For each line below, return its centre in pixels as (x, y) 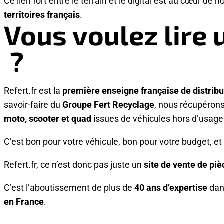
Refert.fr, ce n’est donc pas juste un (74, 164)
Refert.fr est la (33, 91)
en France (24, 201)
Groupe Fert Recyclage (108, 105)
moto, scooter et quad (48, 119)
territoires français (42, 15)
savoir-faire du (33, 105)
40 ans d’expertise (171, 187)
